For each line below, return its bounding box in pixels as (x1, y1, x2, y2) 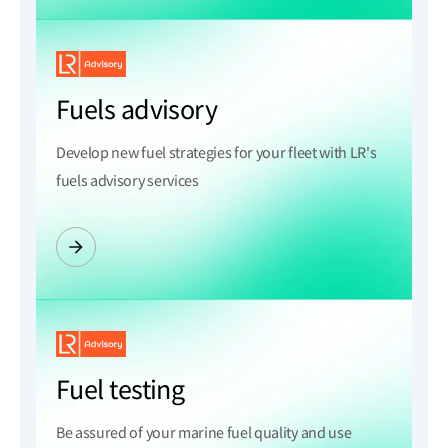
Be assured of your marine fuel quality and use (56, 423, 352, 443)
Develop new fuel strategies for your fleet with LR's (56, 143, 377, 163)
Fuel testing (56, 372, 185, 408)
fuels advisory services (56, 171, 199, 191)
